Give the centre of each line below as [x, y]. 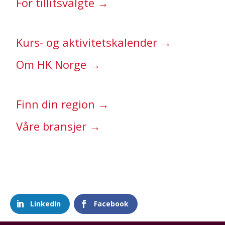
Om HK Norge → [58, 64]
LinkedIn [45, 204]
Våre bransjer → [58, 126]
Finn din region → [63, 104]
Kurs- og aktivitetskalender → [94, 42]
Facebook [111, 204]
